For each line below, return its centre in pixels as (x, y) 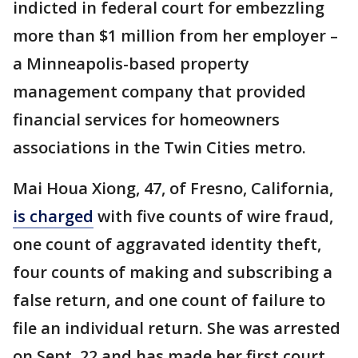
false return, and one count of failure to (169, 300)
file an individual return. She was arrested (177, 328)
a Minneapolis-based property (131, 64)
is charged (53, 216)
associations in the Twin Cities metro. (161, 147)
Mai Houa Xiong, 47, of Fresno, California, (173, 188)
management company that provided (159, 91)
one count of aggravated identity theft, (167, 244)
